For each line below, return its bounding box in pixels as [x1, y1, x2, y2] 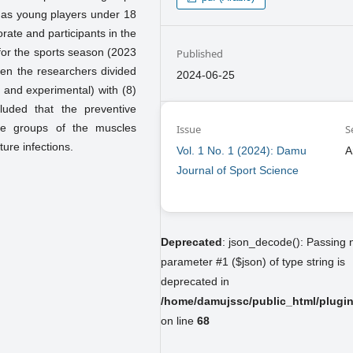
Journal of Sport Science [176, 163, 299, 176]
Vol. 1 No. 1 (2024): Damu [176, 143, 307, 157]
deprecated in [161, 274, 229, 288]
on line [161, 314, 197, 327]
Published [176, 46, 224, 61]
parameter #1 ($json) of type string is [161, 255, 345, 268]
